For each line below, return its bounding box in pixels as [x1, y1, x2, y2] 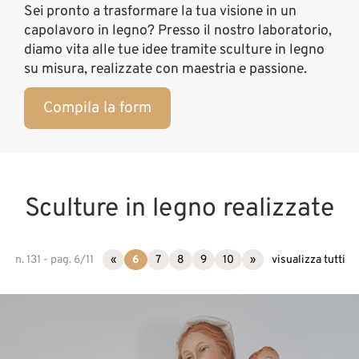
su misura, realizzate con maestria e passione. [24, 60, 307, 79]
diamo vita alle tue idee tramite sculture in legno [24, 41, 325, 60]
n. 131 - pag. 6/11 [14, 252, 94, 267]
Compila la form [43, 99, 151, 119]
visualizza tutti [271, 252, 345, 267]
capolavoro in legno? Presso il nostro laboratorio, [24, 22, 332, 41]
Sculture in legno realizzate [25, 192, 334, 225]
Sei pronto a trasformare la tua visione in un [24, 2, 296, 22]
